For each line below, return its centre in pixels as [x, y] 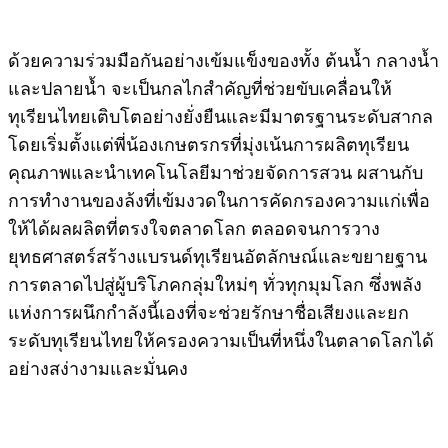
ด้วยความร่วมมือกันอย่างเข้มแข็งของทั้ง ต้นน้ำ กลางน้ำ [223, 59]
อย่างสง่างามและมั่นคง [98, 367]
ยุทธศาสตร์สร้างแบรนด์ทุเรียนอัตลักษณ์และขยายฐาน [217, 255]
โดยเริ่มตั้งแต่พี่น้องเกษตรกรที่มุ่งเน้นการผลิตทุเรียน [208, 143]
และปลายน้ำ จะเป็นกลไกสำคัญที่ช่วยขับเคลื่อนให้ [200, 87]
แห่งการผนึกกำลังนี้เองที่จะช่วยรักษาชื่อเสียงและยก [208, 311]
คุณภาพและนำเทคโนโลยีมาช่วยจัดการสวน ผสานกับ [215, 171]
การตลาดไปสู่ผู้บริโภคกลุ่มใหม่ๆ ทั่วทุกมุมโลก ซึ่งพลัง [215, 283]
